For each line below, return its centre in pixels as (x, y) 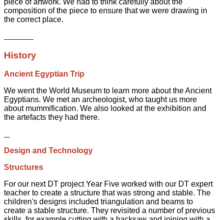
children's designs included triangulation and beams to (98, 202)
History (21, 55)
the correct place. (34, 19)
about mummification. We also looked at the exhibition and (105, 109)
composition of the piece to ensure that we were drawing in (106, 11)
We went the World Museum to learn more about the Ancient (108, 91)
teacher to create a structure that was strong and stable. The (107, 193)
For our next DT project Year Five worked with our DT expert (108, 184)
